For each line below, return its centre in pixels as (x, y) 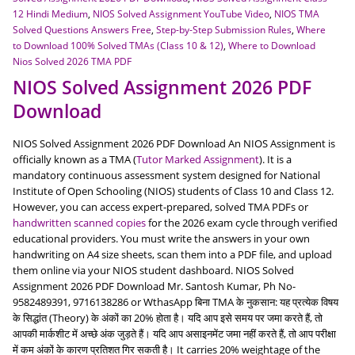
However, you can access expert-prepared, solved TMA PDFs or (160, 206)
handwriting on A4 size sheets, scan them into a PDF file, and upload (172, 254)
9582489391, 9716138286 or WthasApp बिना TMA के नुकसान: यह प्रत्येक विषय (176, 302)
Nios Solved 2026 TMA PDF (72, 61)
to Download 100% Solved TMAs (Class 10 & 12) (118, 45)
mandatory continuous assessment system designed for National (166, 175)
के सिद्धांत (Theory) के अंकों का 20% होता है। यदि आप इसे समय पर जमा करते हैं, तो (168, 317)
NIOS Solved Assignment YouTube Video (181, 13)
